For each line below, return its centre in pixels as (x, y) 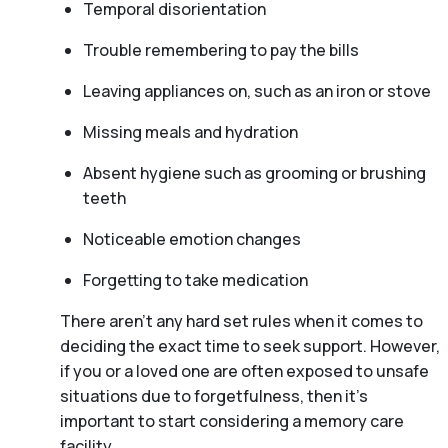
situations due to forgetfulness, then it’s (214, 395)
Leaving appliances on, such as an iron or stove (256, 90)
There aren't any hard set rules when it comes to (241, 320)
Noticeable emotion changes (191, 238)
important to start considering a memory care (232, 420)
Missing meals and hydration (190, 131)
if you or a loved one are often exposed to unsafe (244, 370)
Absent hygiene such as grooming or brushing (254, 172)
